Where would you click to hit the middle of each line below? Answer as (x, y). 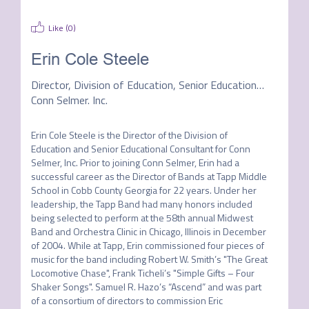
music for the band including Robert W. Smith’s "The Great (149, 259)
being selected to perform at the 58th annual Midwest (142, 218)
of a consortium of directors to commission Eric (127, 300)
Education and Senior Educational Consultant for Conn (140, 149)
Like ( (58, 28)
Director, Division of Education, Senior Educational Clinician (260, 85)
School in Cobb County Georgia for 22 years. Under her (143, 190)
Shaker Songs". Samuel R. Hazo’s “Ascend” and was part (146, 287)
